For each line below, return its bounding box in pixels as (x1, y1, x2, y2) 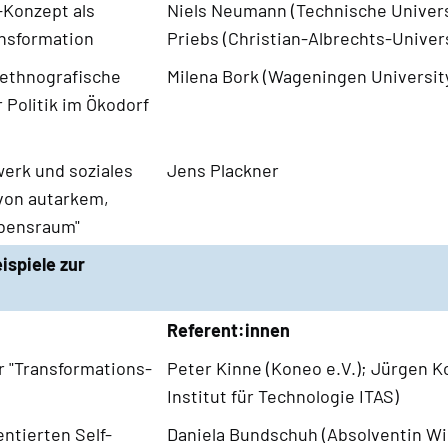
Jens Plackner (166, 158, 279, 181)
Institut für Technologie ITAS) (166, 384, 399, 407)
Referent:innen (166, 318, 290, 341)
